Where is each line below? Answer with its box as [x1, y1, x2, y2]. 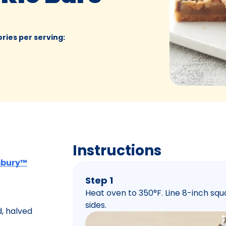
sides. [85, 199, 106, 211]
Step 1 [85, 174, 113, 187]
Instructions [73, 140, 161, 160]
